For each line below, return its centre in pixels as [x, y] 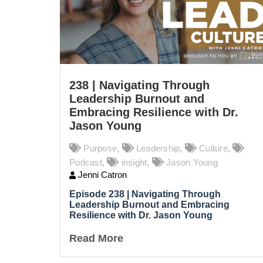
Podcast [86, 162]
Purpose [100, 148]
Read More [96, 238]
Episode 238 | [100, 194]
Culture [213, 148]
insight [134, 162]
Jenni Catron [102, 174]
